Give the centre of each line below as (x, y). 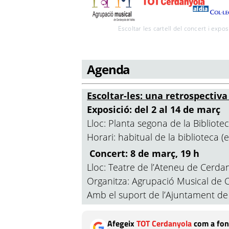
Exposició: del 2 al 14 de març (154, 109)
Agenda (109, 69)
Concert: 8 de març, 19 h (143, 153)
